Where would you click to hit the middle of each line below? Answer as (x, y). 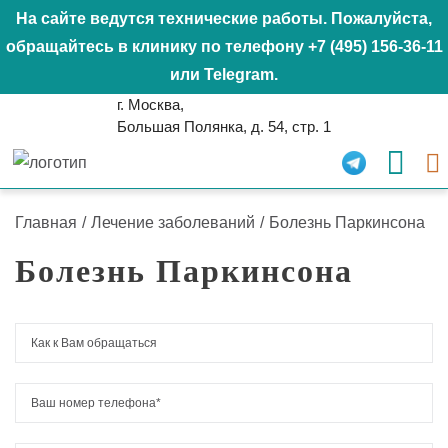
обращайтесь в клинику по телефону (156, 46)
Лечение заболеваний (173, 222)
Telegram (239, 74)
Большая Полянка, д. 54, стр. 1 (224, 126)
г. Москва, (150, 104)
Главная (46, 222)
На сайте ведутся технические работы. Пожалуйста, (224, 18)
